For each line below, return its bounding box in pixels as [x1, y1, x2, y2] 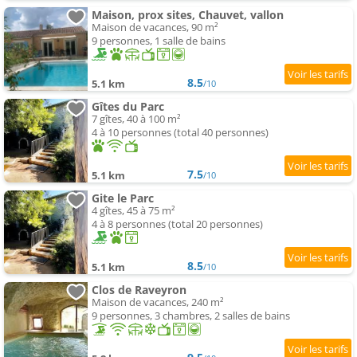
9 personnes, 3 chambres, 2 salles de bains [92, 308, 290, 324]
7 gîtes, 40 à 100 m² [92, 112, 181, 127]
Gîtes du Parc [92, 99, 164, 115]
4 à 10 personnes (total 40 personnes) [92, 125, 269, 140]
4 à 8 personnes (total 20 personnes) [92, 217, 263, 232]
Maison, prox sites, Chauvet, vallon [92, 7, 284, 23]
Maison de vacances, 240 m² [92, 295, 224, 310]
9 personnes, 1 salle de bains [92, 33, 226, 49]
